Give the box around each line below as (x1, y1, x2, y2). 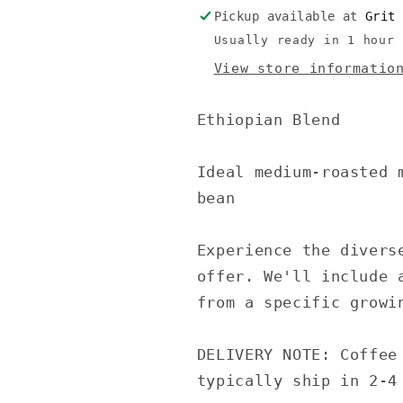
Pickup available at (213, 9, 366, 24)
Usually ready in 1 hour (213, 32, 395, 47)
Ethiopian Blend (196, 110, 350, 129)
